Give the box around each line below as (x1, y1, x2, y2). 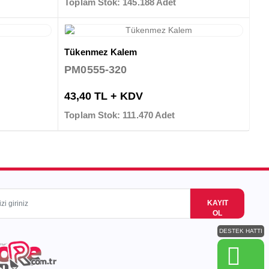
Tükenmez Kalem (64, 47, 138, 58)
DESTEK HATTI (219, 228, 262, 235)
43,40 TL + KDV (64, 90, 144, 103)
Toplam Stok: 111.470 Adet (64, 110, 175, 121)
